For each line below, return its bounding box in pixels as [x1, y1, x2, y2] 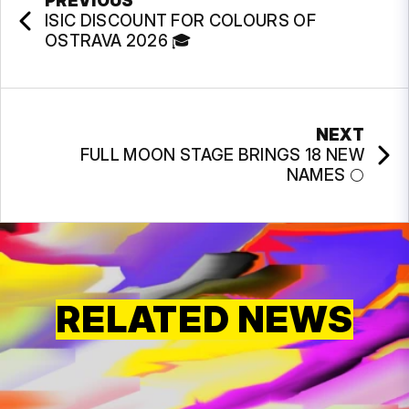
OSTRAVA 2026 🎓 [45, 30, 193, 50]
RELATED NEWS [56, 296, 353, 341]
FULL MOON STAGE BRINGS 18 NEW [79, 144, 364, 164]
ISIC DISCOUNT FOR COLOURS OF [45, 10, 316, 30]
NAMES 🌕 [286, 164, 364, 184]
